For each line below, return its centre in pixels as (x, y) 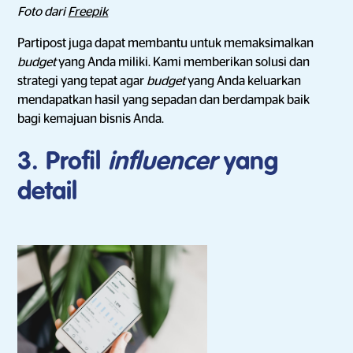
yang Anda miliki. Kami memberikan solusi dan (184, 62)
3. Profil (63, 162)
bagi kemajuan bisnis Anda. (91, 119)
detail (48, 192)
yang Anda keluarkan (245, 81)
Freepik (88, 12)
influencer (166, 162)
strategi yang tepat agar (82, 81)
